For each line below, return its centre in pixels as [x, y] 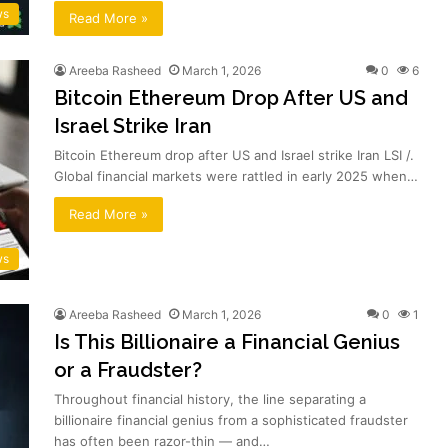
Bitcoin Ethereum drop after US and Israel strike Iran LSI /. [234, 154]
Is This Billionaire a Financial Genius [227, 341]
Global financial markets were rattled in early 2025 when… [236, 175]
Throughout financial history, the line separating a [210, 398]
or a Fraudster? [128, 369]
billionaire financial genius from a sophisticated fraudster [231, 419]
